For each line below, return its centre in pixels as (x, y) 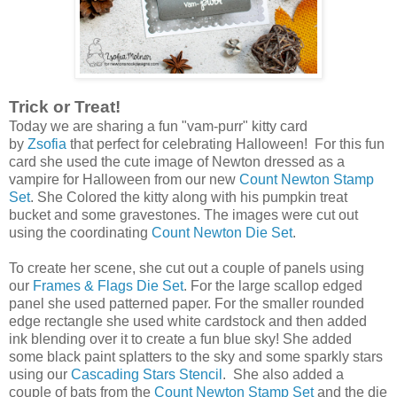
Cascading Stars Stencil (147, 375)
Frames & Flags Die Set (108, 286)
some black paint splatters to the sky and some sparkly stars (196, 357)
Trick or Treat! (65, 107)
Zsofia (47, 144)
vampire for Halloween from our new (124, 180)
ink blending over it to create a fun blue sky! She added (180, 339)
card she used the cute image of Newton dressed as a (177, 162)
